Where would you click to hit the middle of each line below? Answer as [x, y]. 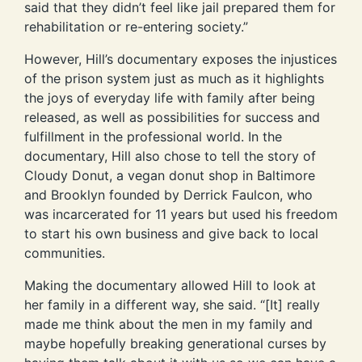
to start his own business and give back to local [171, 233]
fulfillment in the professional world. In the [153, 136]
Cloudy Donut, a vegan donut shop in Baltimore [170, 175]
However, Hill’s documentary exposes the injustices [181, 59]
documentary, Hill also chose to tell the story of [170, 156]
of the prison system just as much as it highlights [174, 78]
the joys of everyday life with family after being [170, 97]
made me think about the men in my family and [168, 324]
